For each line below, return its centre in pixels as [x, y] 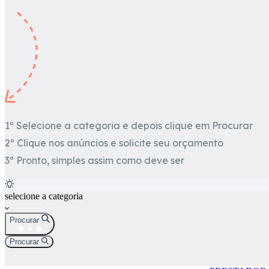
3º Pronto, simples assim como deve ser [95, 161]
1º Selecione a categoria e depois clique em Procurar [129, 126]
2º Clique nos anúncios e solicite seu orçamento [114, 143]
